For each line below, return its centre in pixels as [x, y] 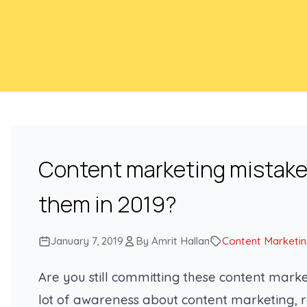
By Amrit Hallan [173, 241]
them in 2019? [108, 204]
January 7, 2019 [87, 241]
